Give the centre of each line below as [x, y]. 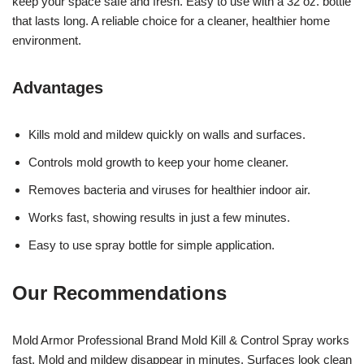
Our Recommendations [119, 292]
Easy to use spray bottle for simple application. [152, 245]
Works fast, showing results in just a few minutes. [159, 217]
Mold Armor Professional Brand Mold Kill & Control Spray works [181, 340]
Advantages [58, 87]
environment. [47, 40]
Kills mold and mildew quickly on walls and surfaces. [167, 134]
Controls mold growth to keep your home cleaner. [158, 162]
